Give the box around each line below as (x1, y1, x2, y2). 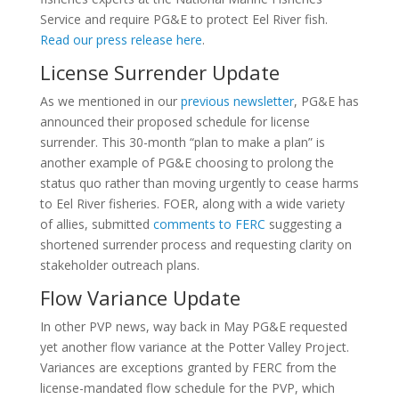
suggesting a (265, 216, 342, 232)
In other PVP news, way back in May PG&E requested (39, 318, 347, 335)
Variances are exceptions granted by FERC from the (39, 359, 337, 376)
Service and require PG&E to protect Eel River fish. (39, 11, 328, 28)
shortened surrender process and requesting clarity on (39, 236, 352, 253)
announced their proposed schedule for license (39, 113, 310, 130)
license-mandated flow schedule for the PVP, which (39, 379, 335, 396)
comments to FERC (152, 216, 265, 232)
